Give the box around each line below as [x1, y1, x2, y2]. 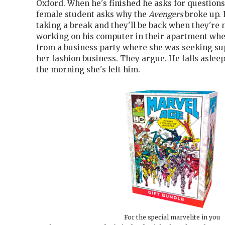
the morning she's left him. [36, 65, 140, 75]
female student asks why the [36, 10, 149, 20]
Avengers [149, 10, 183, 20]
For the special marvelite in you [124, 213, 220, 221]
